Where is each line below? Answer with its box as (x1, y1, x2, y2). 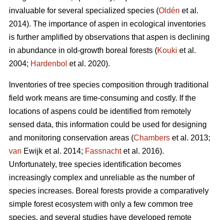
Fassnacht (85, 147, 121, 156)
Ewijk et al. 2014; (22, 147, 85, 156)
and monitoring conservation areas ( (9, 134, 134, 142)
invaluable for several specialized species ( (9, 6, 159, 15)
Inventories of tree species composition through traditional (9, 81, 209, 89)
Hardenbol (30, 59, 67, 68)
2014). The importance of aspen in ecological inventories (9, 20, 206, 28)
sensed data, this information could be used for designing (9, 120, 207, 129)
